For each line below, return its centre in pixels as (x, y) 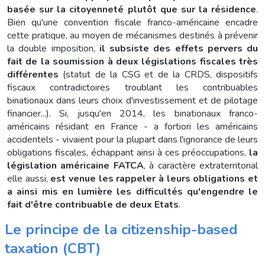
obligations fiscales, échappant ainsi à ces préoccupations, (127, 152)
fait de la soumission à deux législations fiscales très (132, 61)
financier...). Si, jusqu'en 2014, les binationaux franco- (132, 113)
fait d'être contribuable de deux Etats (93, 204)
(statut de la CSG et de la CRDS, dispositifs (158, 74)
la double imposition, (53, 48)
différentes (33, 74)
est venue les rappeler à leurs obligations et (154, 178)
